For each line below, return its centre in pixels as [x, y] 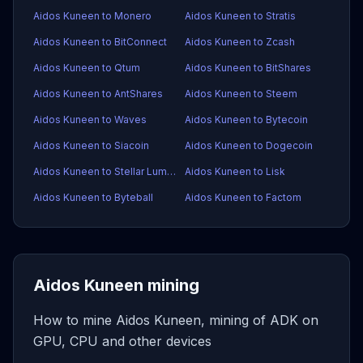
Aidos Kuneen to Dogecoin [249, 145]
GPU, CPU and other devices [122, 341]
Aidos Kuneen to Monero [92, 16]
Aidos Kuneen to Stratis [240, 16]
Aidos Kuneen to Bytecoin [246, 120]
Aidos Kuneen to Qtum [87, 68]
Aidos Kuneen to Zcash [240, 42]
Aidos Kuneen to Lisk [235, 171]
